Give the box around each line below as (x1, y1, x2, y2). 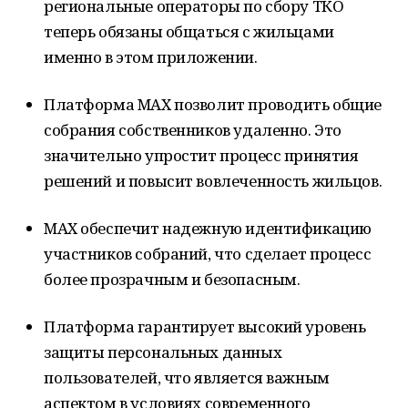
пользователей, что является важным (44, 367, 330, 388)
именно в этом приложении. (44, 46, 258, 67)
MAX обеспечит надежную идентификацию (44, 218, 372, 239)
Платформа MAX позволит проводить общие (44, 94, 382, 115)
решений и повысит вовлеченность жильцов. (44, 170, 382, 191)
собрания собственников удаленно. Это (44, 119, 342, 140)
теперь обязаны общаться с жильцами (44, 21, 334, 42)
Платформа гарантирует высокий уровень (44, 316, 366, 337)
